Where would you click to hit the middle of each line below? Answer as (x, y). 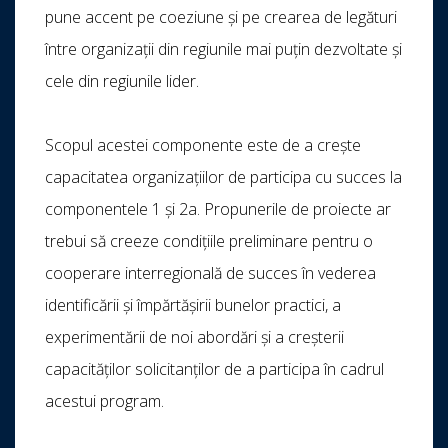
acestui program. (104, 401)
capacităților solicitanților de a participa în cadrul (214, 369)
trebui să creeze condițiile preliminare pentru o (209, 241)
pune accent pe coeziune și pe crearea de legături (221, 17)
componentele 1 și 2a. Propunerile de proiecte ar (218, 209)
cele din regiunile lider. (122, 81)
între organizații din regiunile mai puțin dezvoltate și (223, 49)
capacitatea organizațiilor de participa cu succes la (223, 177)
